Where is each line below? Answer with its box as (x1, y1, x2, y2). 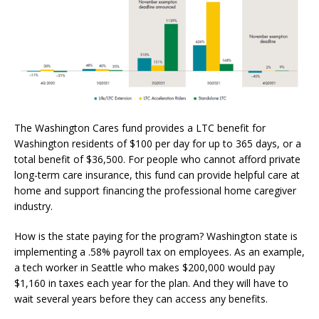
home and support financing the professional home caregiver (14, 184, 296, 198)
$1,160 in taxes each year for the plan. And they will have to (14, 276, 288, 291)
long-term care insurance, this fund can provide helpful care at (14, 168, 300, 182)
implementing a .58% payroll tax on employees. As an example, (14, 245, 305, 259)
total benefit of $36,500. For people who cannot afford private (14, 152, 300, 167)
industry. (14, 199, 53, 214)
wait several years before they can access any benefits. (14, 292, 268, 306)
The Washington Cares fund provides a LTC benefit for (14, 121, 266, 135)
